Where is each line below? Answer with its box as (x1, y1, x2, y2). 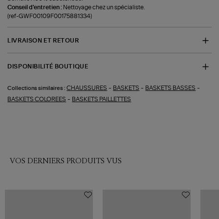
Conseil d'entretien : (7, 4, 64, 10)
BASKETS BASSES (145, 85, 196, 91)
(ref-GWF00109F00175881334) (7, 13, 92, 19)
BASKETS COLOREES (7, 96, 66, 102)
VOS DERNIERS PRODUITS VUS (10, 156, 122, 166)
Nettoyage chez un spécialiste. (63, 4, 145, 10)
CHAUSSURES (66, 85, 108, 91)
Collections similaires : (7, 85, 66, 91)
